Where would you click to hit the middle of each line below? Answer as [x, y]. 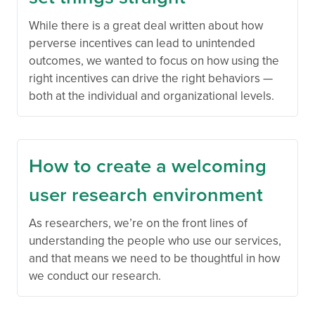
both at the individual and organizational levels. [152, 96]
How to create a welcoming [148, 165]
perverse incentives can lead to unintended [142, 43]
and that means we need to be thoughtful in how [154, 258]
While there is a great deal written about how [146, 25]
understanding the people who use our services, [155, 240]
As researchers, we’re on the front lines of [138, 223]
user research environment [146, 194]
